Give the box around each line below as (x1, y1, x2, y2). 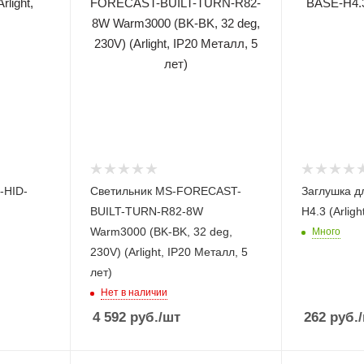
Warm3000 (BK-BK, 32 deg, (89, 225, 232, 239)
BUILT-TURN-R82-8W (89, 205, 203, 219)
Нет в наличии (100, 287, 167, 299)
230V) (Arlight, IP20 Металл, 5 (89, 245, 248, 259)
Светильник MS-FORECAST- (89, 184, 241, 198)
